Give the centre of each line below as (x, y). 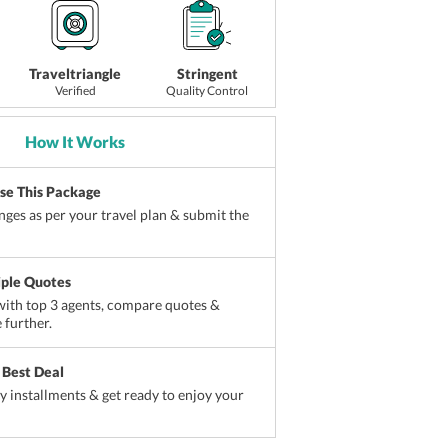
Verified (75, 91)
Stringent (207, 74)
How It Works (75, 142)
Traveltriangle (75, 74)
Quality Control (207, 91)
